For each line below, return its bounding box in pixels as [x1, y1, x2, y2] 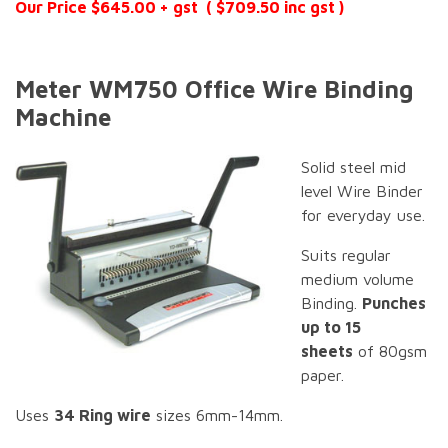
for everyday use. [301, 206, 425, 225]
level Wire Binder [301, 182, 423, 201]
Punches [362, 294, 426, 313]
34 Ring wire [54, 406, 151, 425]
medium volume [301, 270, 414, 289]
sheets [301, 342, 353, 361]
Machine [15, 103, 111, 132]
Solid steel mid [301, 158, 406, 177]
